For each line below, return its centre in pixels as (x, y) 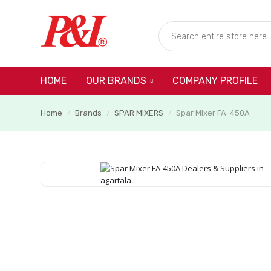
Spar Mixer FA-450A (213, 113)
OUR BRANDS (116, 81)
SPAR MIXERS (139, 113)
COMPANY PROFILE (215, 81)
